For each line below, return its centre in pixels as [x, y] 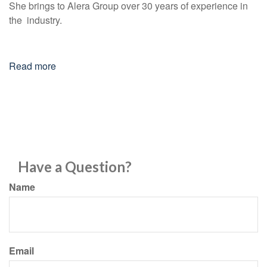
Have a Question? [75, 167]
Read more [32, 66]
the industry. [35, 20]
